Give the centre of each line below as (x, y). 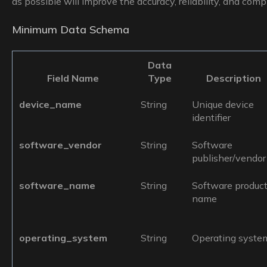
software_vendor (61, 145)
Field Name (73, 78)
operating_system (63, 238)
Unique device (223, 105)
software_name (58, 186)
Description (234, 78)
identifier (212, 118)
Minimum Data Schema (70, 29)
